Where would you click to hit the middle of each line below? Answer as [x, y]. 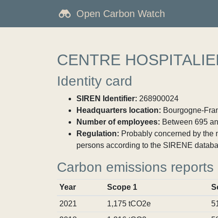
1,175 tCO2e [129, 204]
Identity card [95, 81]
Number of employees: [118, 122]
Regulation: [98, 134]
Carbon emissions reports [135, 167]
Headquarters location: [119, 110]
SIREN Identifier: [107, 99]
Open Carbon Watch [121, 14]
